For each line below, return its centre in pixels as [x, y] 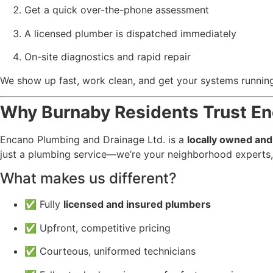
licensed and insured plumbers [137, 204]
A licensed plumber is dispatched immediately [130, 33]
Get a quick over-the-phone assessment [117, 10]
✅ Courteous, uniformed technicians [110, 251]
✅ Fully [44, 204]
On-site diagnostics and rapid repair [108, 57]
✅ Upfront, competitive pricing [97, 228]
